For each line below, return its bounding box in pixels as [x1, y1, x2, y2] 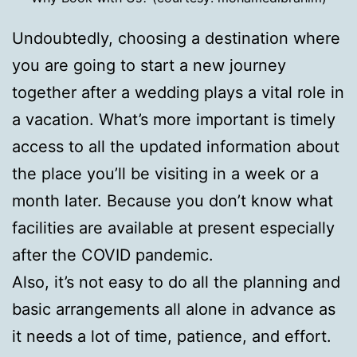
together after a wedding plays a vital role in [12, 82, 344, 102]
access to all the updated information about [12, 136, 339, 156]
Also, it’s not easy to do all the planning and [12, 272, 340, 292]
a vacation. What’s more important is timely [12, 109, 335, 129]
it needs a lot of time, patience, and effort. [12, 326, 331, 346]
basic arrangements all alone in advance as [12, 299, 335, 319]
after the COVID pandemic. [12, 245, 214, 265]
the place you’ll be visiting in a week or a [12, 163, 319, 183]
